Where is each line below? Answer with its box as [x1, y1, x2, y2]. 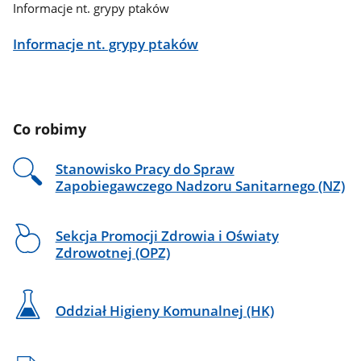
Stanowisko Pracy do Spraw [55, 160, 234, 179]
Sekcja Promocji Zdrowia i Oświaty [55, 226, 279, 245]
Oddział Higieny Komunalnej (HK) [55, 301, 274, 320]
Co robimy [13, 118, 87, 139]
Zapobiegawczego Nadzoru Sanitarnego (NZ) [55, 176, 345, 196]
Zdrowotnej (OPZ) [55, 243, 170, 262]
